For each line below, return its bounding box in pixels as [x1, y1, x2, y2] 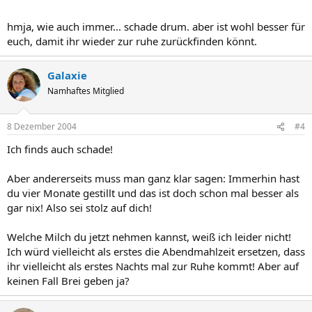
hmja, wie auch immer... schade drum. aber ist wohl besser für [7, 19, 305, 33]
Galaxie [47, 68, 87, 82]
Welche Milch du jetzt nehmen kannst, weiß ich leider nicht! [7, 230, 291, 244]
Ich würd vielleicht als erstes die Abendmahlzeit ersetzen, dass [7, 244, 305, 258]
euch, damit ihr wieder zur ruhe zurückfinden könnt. [7, 33, 257, 48]
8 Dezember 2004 [7, 120, 77, 132]
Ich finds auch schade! [7, 142, 113, 156]
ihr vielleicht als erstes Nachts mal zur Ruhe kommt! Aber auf [7, 259, 299, 273]
